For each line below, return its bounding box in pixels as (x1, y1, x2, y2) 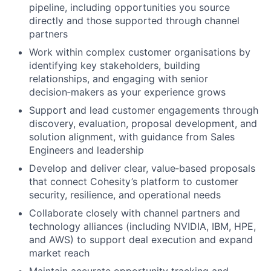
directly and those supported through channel (29, 15, 240, 27)
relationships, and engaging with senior (29, 73, 208, 85)
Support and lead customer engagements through (29, 104, 258, 116)
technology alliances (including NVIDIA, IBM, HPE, (29, 220, 256, 232)
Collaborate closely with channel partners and (29, 207, 240, 219)
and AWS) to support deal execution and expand (29, 233, 253, 246)
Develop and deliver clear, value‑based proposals (29, 162, 255, 174)
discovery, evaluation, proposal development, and (29, 117, 257, 129)
